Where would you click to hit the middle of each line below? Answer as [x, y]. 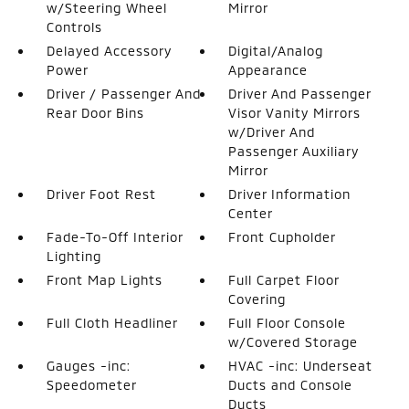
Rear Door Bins [95, 112]
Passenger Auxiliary [294, 151]
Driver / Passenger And [123, 93]
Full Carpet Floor [284, 279]
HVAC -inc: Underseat [301, 365]
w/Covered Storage [294, 341]
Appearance [268, 69]
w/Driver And [272, 131]
